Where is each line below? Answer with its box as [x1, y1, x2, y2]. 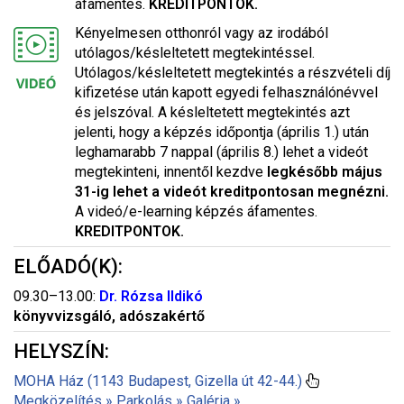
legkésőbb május [267, 163, 382, 180]
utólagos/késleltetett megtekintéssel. [75, 44, 315, 61]
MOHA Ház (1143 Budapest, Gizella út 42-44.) [14, 372, 302, 390]
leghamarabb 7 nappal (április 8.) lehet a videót [75, 143, 368, 161]
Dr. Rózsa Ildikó [99, 288, 203, 305]
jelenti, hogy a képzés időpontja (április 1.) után [75, 124, 369, 141]
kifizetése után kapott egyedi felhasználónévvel [75, 84, 378, 101]
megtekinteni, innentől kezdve [75, 163, 267, 180]
